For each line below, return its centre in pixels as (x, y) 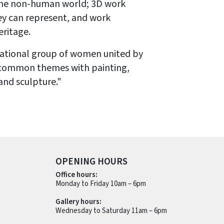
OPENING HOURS (91, 162)
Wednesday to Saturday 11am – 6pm (111, 211)
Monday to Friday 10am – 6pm (100, 184)
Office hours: (76, 175)
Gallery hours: (78, 202)
